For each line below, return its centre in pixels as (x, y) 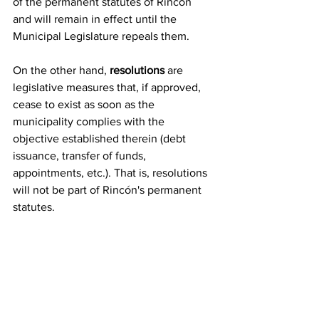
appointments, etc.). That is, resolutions (111, 172)
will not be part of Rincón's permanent (109, 189)
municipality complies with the (90, 121)
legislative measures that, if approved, (108, 87)
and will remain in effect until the (96, 19)
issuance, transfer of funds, (81, 155)
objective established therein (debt (101, 138)
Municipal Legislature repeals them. (101, 36)
